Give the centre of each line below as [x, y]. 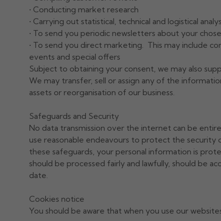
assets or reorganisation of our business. [102, 92]
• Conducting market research [84, 9]
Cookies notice [56, 199]
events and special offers [74, 56]
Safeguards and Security [74, 116]
